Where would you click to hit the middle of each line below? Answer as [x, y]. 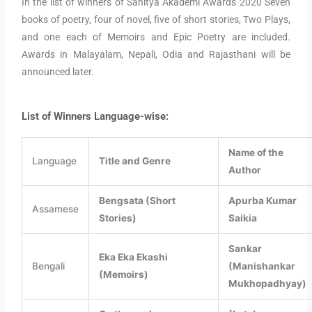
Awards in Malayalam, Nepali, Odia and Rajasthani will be [156, 55]
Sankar [245, 249]
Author [244, 170]
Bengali [48, 266]
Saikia [242, 218]
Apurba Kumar [262, 201]
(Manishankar [262, 266]
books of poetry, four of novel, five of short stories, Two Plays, [156, 20]
